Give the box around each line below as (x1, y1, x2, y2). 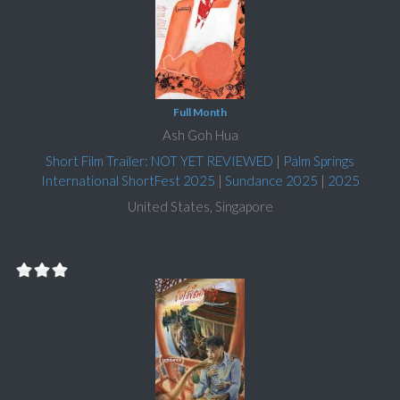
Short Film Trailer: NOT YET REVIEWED (46, 152, 273, 169)
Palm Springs (283, 152, 354, 169)
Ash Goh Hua (162, 126, 238, 143)
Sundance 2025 (224, 171, 318, 188)
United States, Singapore (127, 197, 273, 214)
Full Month (173, 104, 227, 119)
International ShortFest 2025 (40, 171, 215, 188)
